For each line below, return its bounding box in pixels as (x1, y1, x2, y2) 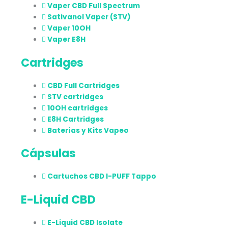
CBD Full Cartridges (47, 80, 120, 91)
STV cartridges (47, 92, 104, 102)
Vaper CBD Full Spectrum (47, 1, 140, 11)
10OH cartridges (47, 103, 108, 113)
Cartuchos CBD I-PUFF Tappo (47, 172, 157, 182)
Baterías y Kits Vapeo (47, 125, 129, 135)
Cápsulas (21, 146, 76, 162)
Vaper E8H (47, 35, 86, 45)
